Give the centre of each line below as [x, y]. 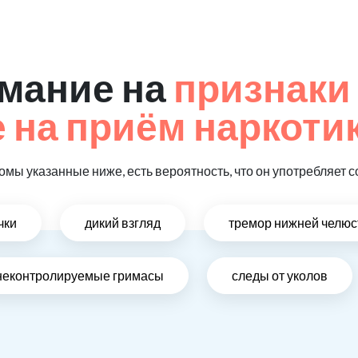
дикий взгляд [123, 223]
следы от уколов [280, 276]
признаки [262, 88]
